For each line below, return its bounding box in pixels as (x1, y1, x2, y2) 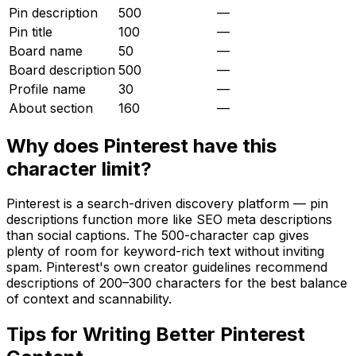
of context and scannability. (6, 291, 172, 308)
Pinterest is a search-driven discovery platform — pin (6, 195, 328, 212)
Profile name (9, 80, 86, 97)
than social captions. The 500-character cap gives (6, 227, 309, 244)
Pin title (9, 23, 52, 40)
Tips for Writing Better (6, 323, 220, 346)
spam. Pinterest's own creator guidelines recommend (6, 259, 327, 276)
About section (9, 99, 93, 116)
